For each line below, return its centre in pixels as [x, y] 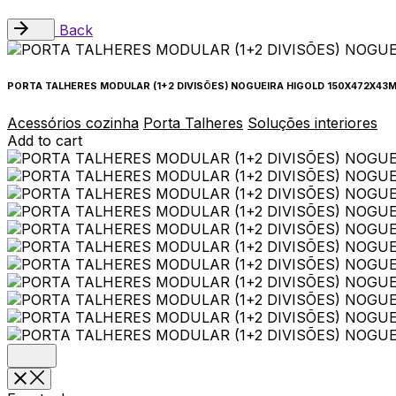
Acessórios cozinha [73, 123]
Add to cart [45, 141]
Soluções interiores [312, 123]
